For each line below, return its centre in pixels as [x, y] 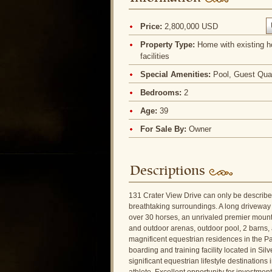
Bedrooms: [162, 93]
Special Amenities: [176, 74]
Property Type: [168, 45]
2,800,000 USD [191, 26]
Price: [152, 26]
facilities [155, 56]
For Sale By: [164, 129]
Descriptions [168, 172]
